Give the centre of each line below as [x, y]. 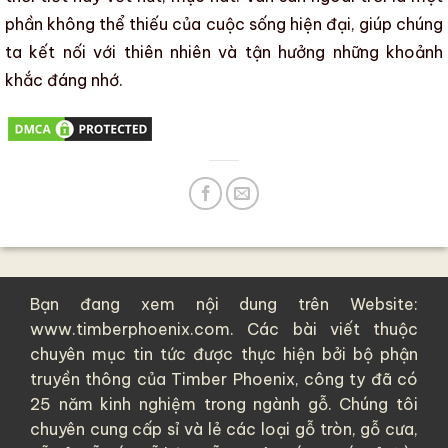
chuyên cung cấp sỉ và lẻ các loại [162, 429]
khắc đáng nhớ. [64, 80]
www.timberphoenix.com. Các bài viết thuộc [224, 329]
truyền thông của [101, 379]
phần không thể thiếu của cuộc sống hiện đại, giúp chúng [224, 24]
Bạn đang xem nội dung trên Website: [224, 304]
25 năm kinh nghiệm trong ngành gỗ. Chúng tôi [224, 404]
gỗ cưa [387, 429]
